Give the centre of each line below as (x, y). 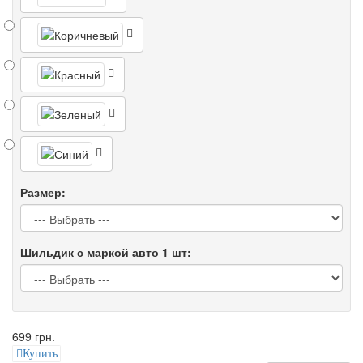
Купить (40, 353)
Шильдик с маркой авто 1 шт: (106, 252)
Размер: (43, 192)
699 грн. (34, 336)
